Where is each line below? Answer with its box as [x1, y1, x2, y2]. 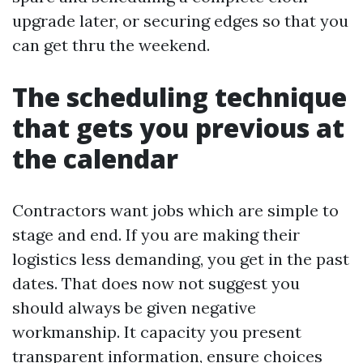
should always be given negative [12, 297, 256, 318]
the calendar [12, 141, 178, 176]
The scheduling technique [12, 79, 347, 114]
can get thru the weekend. [12, 35, 210, 55]
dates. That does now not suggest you [12, 273, 300, 293]
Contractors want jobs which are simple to [12, 200, 339, 220]
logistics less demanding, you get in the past [12, 249, 349, 269]
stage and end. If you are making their [12, 224, 300, 245]
